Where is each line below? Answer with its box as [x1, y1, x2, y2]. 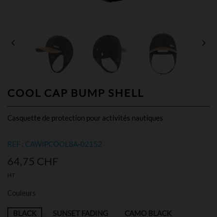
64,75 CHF [7, 155, 58, 168]
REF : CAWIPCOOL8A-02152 [7, 139, 102, 148]
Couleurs [7, 188, 36, 197]
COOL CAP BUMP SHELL [7, 86, 144, 99]
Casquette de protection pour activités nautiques [7, 113, 163, 122]
